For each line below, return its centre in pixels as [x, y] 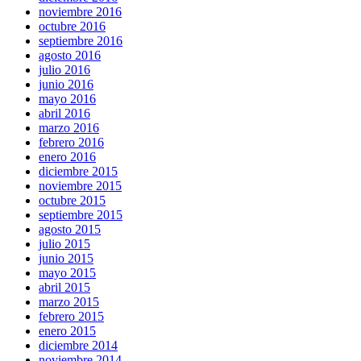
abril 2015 [64, 287]
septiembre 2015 [81, 214]
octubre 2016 [72, 26]
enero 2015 [67, 330]
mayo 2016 [67, 98]
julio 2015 [64, 243]
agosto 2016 [70, 55]
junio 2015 [66, 258]
